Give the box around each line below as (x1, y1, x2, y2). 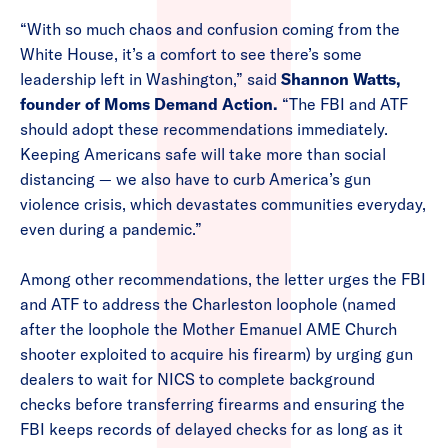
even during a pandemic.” (20, 219, 202, 240)
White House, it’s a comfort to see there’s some (20, 44, 362, 65)
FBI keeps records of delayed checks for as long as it (20, 419, 403, 440)
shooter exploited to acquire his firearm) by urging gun (20, 344, 413, 365)
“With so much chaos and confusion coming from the (20, 19, 400, 40)
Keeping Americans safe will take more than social (20, 144, 386, 165)
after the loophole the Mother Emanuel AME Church (20, 319, 397, 340)
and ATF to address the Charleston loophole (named (20, 294, 396, 315)
